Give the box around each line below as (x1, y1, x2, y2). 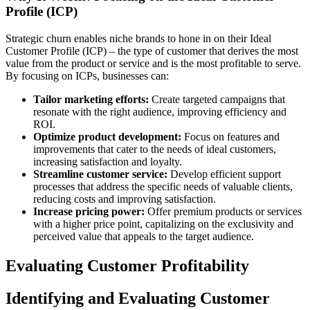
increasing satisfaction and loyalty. (33, 155, 182, 167)
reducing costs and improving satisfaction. (33, 192, 216, 205)
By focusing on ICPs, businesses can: (6, 69, 169, 82)
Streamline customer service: (33, 167, 167, 180)
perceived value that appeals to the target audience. (33, 230, 254, 242)
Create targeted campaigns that (149, 93, 285, 105)
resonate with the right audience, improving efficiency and (33, 105, 286, 118)
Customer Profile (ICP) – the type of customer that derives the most (6, 44, 298, 57)
